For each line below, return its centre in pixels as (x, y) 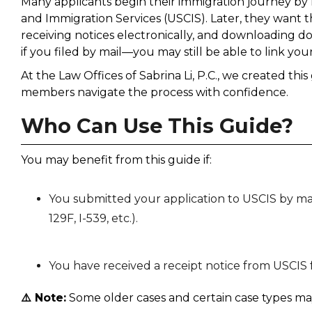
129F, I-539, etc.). (93, 218)
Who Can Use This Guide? (157, 125)
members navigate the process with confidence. (154, 92)
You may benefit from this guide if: (116, 159)
